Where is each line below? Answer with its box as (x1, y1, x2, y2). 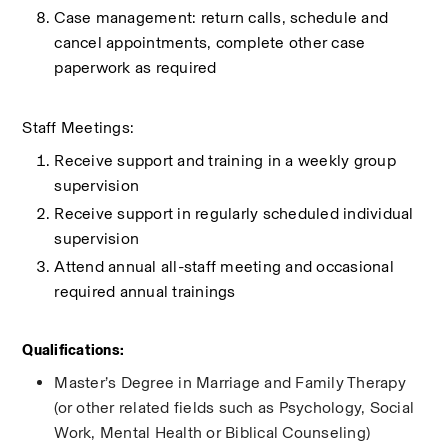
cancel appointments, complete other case (54, 33, 366, 52)
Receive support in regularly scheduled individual (54, 204, 414, 223)
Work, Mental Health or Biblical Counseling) (54, 423, 371, 442)
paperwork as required (54, 58, 217, 77)
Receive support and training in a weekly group (54, 151, 396, 170)
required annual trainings (54, 282, 240, 301)
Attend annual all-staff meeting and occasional (54, 257, 394, 276)
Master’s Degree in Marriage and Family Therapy (54, 373, 406, 392)
